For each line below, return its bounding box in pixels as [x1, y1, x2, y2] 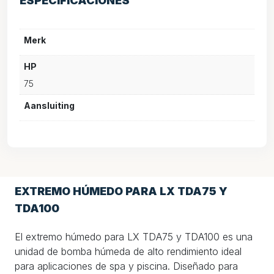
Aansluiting [24, 100, 75, 111]
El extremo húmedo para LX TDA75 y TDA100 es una [15, 230, 253, 243]
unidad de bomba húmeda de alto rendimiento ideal [15, 245, 242, 257]
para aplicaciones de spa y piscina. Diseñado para [15, 259, 238, 272]
